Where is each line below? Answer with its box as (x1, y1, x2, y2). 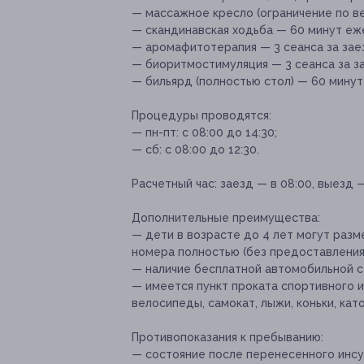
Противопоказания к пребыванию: (132, 331, 323, 344)
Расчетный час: (132, 177, 217, 191)
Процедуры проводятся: (132, 109, 271, 123)
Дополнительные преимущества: (132, 211, 320, 225)
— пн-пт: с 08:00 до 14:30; (132, 126, 277, 140)
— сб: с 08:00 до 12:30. (132, 143, 259, 157)
